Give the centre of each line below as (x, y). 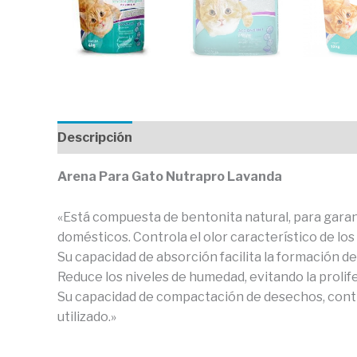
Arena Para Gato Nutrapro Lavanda (170, 177)
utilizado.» (87, 316)
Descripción (95, 137)
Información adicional (216, 137)
